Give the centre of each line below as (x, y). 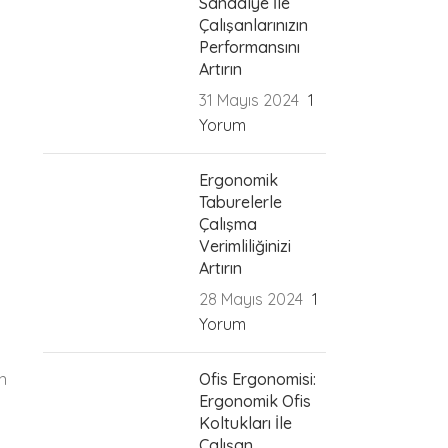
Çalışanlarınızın (254, 24)
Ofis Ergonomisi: (258, 378)
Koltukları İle (246, 422)
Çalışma (228, 223)
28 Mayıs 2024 (251, 298)
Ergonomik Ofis (255, 400)
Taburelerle (241, 201)
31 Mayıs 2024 (249, 99)
